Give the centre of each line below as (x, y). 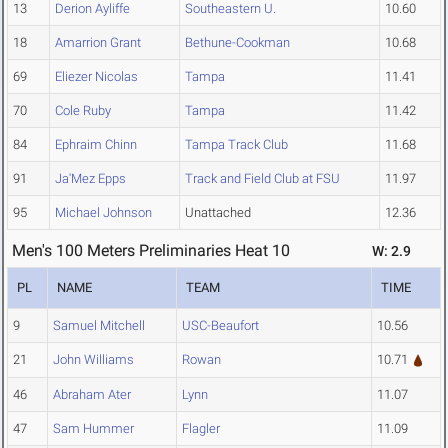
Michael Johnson (103, 213)
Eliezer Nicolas (96, 77)
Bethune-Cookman (237, 43)
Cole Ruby (83, 111)
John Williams (93, 360)
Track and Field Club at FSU (262, 179)
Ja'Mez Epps (90, 179)
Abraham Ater (92, 395)
